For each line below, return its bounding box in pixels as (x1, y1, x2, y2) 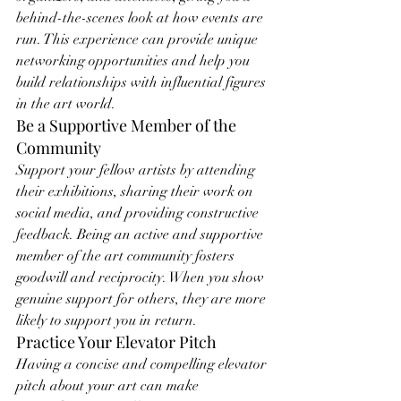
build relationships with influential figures (16, 73, 269, 91)
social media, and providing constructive (16, 204, 262, 222)
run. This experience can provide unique (16, 30, 261, 48)
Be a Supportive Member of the (16, 115, 240, 136)
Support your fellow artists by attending (16, 161, 259, 179)
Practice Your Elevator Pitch (16, 331, 217, 353)
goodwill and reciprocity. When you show (16, 269, 268, 286)
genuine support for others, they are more (16, 290, 269, 308)
